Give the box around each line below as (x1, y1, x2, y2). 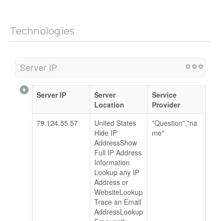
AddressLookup (94, 207, 143, 217)
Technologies (10, 25, 74, 37)
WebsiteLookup (94, 187, 143, 197)
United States (94, 118, 136, 128)
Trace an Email (94, 197, 141, 207)
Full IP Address (94, 147, 142, 158)
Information (94, 157, 130, 168)
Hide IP (94, 128, 117, 138)
